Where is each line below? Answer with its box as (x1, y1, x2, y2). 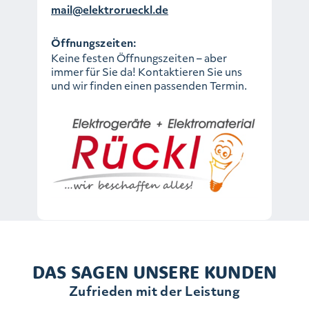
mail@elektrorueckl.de (51, 1, 168, 17)
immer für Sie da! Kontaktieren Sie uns (51, 63, 242, 79)
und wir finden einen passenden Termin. (51, 77, 247, 93)
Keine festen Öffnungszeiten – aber (51, 50, 227, 66)
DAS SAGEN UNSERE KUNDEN (32, 260, 277, 283)
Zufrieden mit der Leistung (69, 281, 240, 299)
